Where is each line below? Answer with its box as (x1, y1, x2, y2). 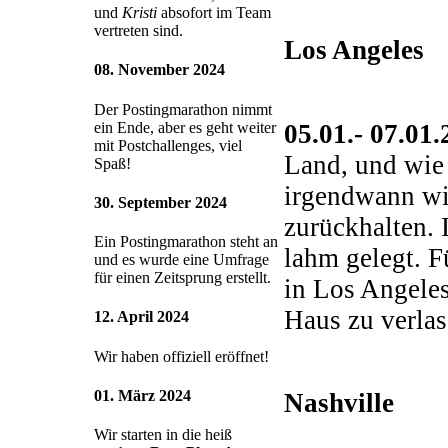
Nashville (284, 387, 394, 418)
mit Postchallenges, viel (94, 136, 242, 154)
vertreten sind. (94, 22, 183, 40)
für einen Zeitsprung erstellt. (94, 269, 271, 287)
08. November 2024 (94, 61, 225, 79)
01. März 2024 (94, 386, 191, 404)
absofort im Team (157, 4, 271, 22)
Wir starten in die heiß (94, 426, 232, 444)
